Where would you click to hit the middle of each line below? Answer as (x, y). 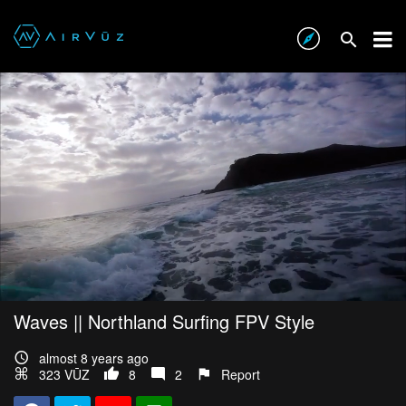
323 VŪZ (64, 375)
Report (241, 375)
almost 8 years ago (94, 358)
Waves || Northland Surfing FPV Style (164, 322)
